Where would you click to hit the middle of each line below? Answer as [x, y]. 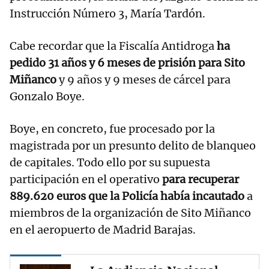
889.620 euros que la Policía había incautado [128, 196]
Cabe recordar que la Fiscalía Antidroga [112, 46]
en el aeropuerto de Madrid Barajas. [103, 230]
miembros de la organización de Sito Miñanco [130, 213]
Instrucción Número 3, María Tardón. [107, 14]
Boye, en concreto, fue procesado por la [112, 129]
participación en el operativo [85, 180]
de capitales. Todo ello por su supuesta [110, 163]
